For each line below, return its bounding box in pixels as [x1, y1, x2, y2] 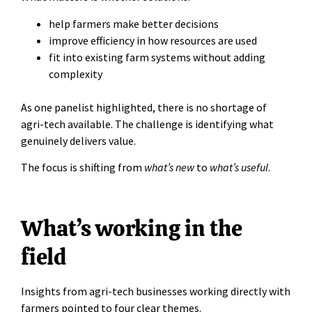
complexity [49, 66, 102, 81]
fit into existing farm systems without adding [49, 49, 265, 64]
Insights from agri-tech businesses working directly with [21, 283, 290, 298]
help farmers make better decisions [49, 16, 219, 31]
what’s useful [210, 160, 268, 175]
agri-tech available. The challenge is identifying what [21, 116, 274, 131]
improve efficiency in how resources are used [49, 33, 257, 47]
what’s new [144, 160, 194, 175]
